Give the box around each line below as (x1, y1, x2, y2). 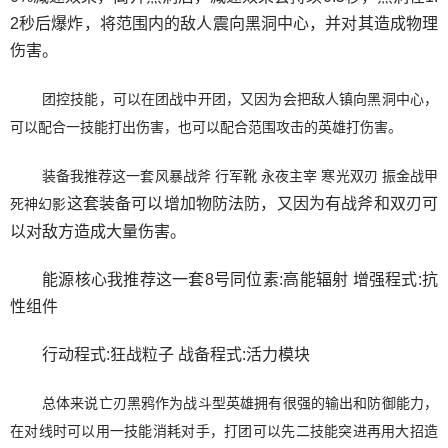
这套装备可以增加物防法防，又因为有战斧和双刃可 (66, 194, 439, 212)
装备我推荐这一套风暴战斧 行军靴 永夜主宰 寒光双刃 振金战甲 (42, 167, 438, 184)
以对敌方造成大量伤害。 (10, 222, 186, 240)
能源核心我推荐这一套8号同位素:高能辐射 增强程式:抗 (42, 270, 438, 288)
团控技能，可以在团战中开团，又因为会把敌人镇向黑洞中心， (42, 90, 438, 107)
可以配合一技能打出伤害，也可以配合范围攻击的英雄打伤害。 (10, 118, 402, 135)
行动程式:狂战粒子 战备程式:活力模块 (42, 345, 310, 363)
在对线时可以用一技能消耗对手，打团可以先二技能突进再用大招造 (10, 422, 438, 439)
